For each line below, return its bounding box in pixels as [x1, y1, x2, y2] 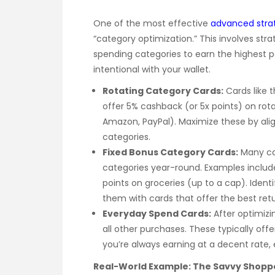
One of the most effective [93, 17, 211, 30]
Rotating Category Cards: [103, 85, 223, 98]
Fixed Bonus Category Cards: [103, 146, 238, 159]
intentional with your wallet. [93, 63, 211, 76]
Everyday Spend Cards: [103, 207, 211, 220]
